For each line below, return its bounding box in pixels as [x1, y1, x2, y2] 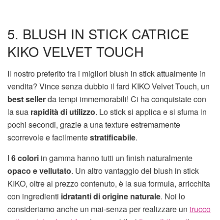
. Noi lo [161, 191, 185, 202]
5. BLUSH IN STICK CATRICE [7, 24, 189, 44]
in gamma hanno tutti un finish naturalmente [39, 152, 192, 164]
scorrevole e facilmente [7, 132, 90, 143]
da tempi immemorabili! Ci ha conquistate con [48, 93, 206, 105]
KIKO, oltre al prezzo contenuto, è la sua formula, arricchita [7, 178, 210, 190]
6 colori [11, 152, 39, 164]
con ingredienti [7, 191, 61, 202]
